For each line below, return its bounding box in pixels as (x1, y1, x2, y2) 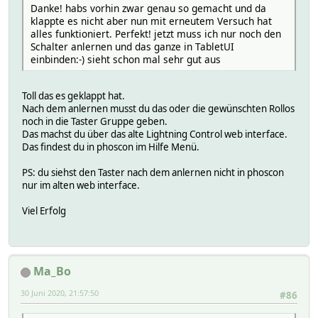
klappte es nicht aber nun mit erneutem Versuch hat (31, 13, 272, 28)
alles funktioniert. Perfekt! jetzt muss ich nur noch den (31, 26, 281, 40)
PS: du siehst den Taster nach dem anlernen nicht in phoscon (22, 165, 284, 179)
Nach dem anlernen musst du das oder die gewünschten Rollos (22, 102, 295, 115)
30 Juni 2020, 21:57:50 (21, 287, 99, 299)
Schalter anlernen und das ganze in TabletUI (31, 39, 234, 53)
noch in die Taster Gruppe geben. (22, 114, 168, 128)
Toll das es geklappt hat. (22, 89, 125, 102)
